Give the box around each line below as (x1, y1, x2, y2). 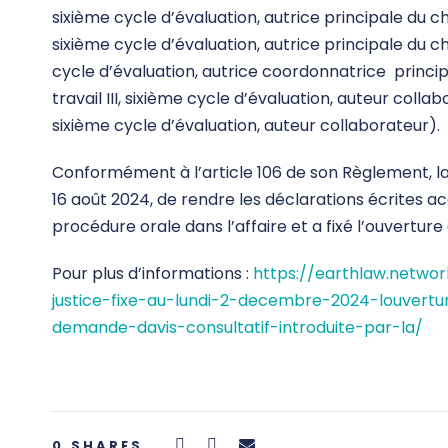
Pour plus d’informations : (52, 261, 253, 285)
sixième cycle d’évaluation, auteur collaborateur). (52, 113, 440, 137)
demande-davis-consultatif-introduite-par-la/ (52, 315, 423, 339)
